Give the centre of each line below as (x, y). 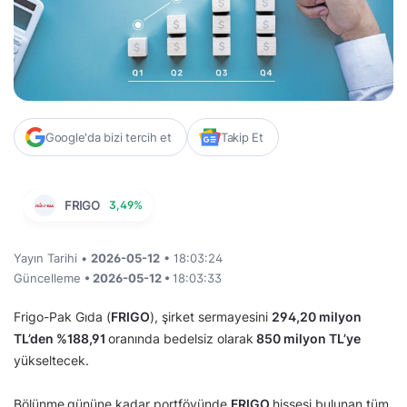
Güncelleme (49, 278)
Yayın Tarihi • (52, 258)
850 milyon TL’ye (307, 339)
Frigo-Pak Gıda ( (62, 317)
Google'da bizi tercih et (109, 138)
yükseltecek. (51, 361)
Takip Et (242, 138)
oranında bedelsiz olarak (181, 339)
